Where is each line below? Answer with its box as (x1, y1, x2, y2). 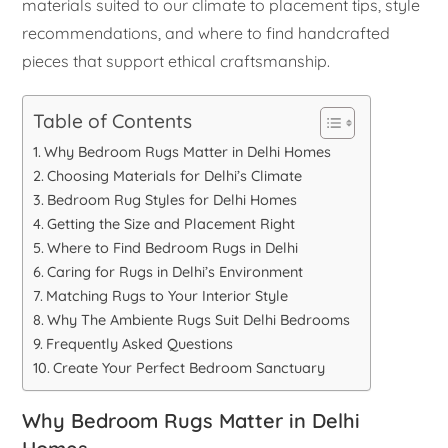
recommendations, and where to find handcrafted (22, 22, 391, 43)
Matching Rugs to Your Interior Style (46, 286, 289, 305)
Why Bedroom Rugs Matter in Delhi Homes (44, 142, 332, 161)
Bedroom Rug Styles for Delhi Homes (47, 190, 298, 209)
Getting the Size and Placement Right (47, 214, 296, 233)
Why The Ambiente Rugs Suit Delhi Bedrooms (47, 310, 351, 329)
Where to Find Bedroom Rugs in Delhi (47, 238, 299, 257)
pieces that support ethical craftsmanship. (22, 50, 331, 71)
